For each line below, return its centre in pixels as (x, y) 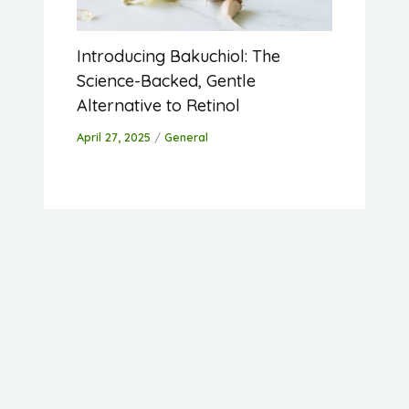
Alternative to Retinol (159, 106)
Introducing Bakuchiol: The (179, 57)
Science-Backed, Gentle (167, 81)
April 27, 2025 (116, 137)
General (187, 137)
